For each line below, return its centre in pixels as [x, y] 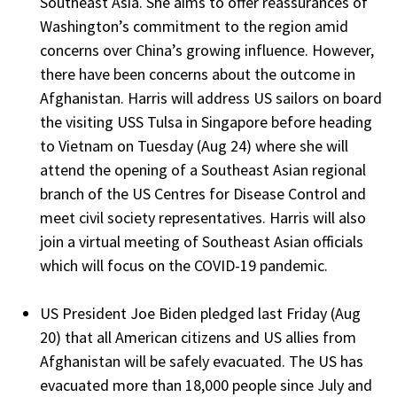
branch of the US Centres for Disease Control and [203, 193]
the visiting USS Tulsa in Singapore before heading [206, 121]
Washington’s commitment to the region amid [194, 26]
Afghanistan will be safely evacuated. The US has [202, 361]
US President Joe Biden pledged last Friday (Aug [200, 313]
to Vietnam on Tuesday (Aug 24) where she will [194, 145]
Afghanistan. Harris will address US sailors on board [211, 97]
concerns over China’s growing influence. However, [207, 50]
